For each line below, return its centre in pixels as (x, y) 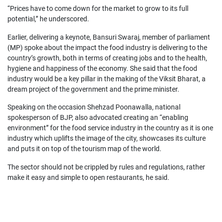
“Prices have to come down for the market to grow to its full (98, 8)
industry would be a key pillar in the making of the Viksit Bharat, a (107, 79)
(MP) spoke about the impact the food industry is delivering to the (107, 47)
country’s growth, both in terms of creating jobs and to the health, (107, 58)
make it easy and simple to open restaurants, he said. (89, 178)
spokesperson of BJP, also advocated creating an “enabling (98, 118)
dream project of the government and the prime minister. (94, 89)
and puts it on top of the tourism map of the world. (84, 149)
